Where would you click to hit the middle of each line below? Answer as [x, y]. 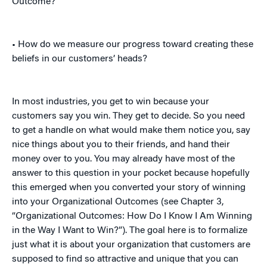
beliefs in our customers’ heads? [80, 59]
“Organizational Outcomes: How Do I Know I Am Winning [132, 217]
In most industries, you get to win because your [111, 102]
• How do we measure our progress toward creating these [133, 45]
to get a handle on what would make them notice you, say [131, 131]
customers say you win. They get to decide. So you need [128, 117]
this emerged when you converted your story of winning [129, 188]
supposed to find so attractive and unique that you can [125, 260]
